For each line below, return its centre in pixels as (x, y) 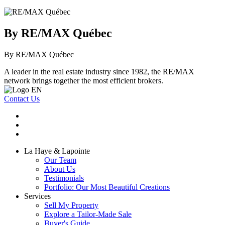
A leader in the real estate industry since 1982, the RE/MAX (99, 72)
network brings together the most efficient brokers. (84, 81)
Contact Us (22, 99)
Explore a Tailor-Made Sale (88, 214)
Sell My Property (71, 205)
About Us (60, 169)
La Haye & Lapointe (57, 151)
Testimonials (64, 178)
